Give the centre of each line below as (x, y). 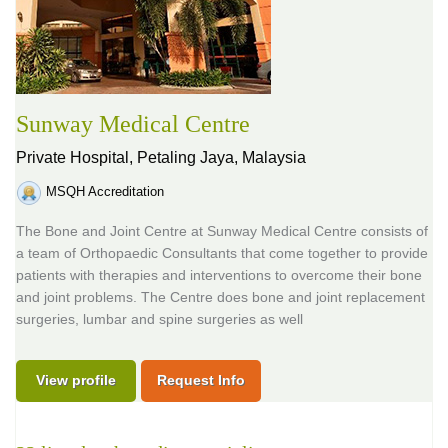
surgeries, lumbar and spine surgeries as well (159, 319)
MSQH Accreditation (105, 191)
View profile (76, 380)
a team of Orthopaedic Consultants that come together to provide (222, 253)
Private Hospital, (76, 157)
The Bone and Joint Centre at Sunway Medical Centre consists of (222, 231)
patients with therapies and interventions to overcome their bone (219, 275)
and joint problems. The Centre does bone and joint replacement (220, 297)
